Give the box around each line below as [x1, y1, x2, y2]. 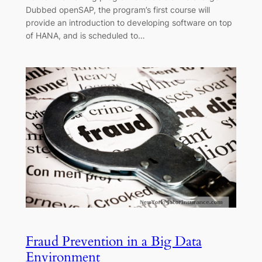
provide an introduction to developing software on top [25, 17, 232, 27]
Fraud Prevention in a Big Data [25, 232, 202, 250]
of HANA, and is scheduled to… [25, 30, 145, 40]
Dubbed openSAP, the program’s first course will [25, 4, 210, 15]
